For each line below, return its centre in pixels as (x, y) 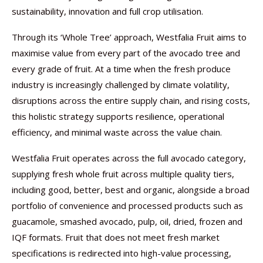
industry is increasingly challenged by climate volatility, (121, 85)
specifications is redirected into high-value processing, (122, 253)
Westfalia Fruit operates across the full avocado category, (129, 158)
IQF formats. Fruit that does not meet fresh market (116, 237)
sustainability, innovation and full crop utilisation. (107, 11)
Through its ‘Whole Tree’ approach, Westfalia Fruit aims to (129, 37)
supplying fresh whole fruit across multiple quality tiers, (123, 174)
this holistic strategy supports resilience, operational (118, 116)
